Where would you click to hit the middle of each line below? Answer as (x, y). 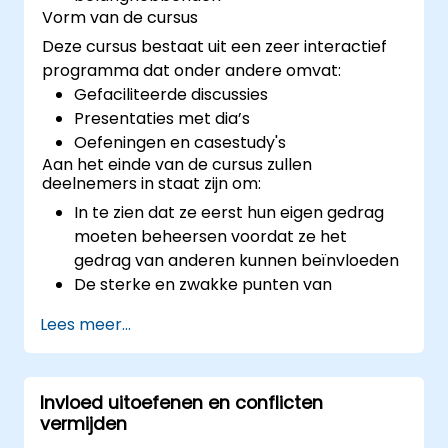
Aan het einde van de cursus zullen (177, 164)
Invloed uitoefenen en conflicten (181, 402)
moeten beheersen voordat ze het (211, 236)
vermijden (83, 423)
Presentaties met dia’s (162, 118)
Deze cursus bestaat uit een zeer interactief (215, 46)
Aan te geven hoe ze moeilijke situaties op (238, 404)
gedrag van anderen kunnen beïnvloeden (237, 260)
